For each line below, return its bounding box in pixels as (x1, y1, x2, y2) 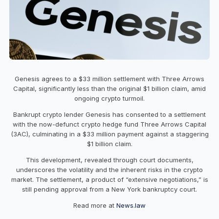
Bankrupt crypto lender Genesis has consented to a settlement (13, 110, 206, 118)
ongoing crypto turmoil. (74, 94, 145, 102)
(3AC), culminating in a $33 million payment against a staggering (10, 130, 209, 138)
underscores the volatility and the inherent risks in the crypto (16, 165, 203, 174)
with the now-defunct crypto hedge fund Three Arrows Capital (13, 120, 206, 128)
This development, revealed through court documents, (25, 155, 194, 164)
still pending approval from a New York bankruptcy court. (22, 185, 197, 193)
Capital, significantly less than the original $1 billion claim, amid (13, 84, 206, 92)
